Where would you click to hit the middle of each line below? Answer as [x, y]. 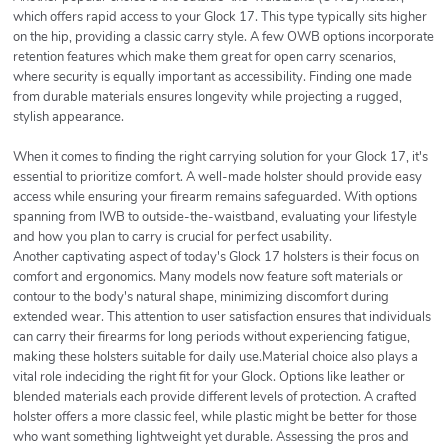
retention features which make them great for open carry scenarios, [204, 57]
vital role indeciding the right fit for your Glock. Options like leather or [209, 377]
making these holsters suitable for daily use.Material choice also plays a [215, 357]
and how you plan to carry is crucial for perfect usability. [172, 237]
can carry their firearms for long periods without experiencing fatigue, [211, 337]
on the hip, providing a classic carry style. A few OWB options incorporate [223, 37]
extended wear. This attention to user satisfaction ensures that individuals [222, 317]
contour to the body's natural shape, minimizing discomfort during [201, 297]
